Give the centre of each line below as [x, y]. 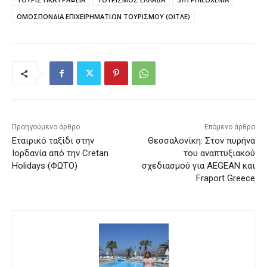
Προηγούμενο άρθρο [46, 127]
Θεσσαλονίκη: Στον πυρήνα [201, 141]
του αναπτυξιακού [219, 153]
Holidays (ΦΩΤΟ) [45, 166]
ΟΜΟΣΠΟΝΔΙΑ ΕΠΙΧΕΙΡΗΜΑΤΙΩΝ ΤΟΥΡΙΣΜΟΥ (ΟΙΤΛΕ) [103, 17]
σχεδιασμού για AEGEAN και [198, 166]
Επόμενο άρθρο [229, 127]
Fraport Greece [225, 178]
